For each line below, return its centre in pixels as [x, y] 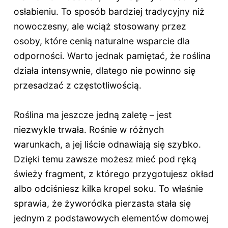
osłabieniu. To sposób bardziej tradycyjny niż [109, 12]
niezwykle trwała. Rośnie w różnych [89, 129]
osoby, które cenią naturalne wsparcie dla [102, 41]
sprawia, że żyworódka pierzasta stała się [102, 203]
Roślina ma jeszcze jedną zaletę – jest [92, 115]
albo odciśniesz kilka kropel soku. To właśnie [108, 188]
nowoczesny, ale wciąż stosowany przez [100, 26]
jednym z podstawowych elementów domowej [111, 218]
